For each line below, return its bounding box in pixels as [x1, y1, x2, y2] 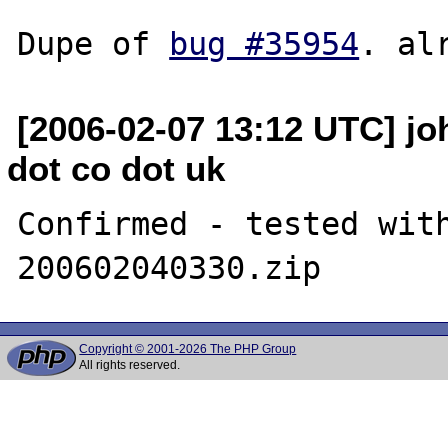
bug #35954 [169, 25, 360, 62]
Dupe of [17, 25, 170, 62]
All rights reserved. [79, 358, 181, 372]
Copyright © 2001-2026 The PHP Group [79, 342, 297, 356]
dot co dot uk [7, 148, 226, 188]
